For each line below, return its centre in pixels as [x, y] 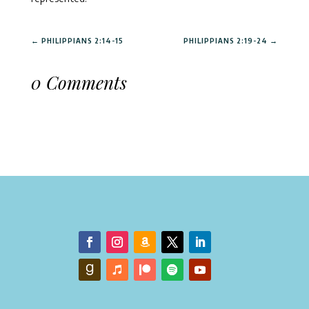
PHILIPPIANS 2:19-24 [226, 40]
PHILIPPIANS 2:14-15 [82, 40]
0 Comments [79, 82]
